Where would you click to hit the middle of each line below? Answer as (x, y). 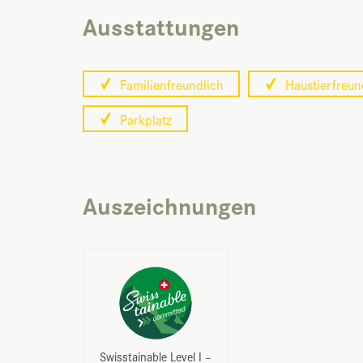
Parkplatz (144, 119)
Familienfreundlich (170, 84)
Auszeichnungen (169, 204)
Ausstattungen (161, 25)
